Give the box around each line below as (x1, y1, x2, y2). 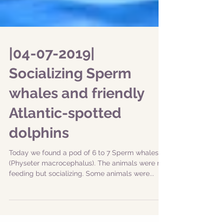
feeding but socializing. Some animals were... (9, 199, 154, 207)
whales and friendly (9, 114, 144, 131)
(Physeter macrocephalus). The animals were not (9, 189, 167, 197)
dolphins (9, 154, 69, 171)
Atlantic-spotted (9, 134, 121, 151)
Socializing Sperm (9, 95, 131, 111)
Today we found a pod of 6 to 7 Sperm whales (9, 178, 159, 186)
